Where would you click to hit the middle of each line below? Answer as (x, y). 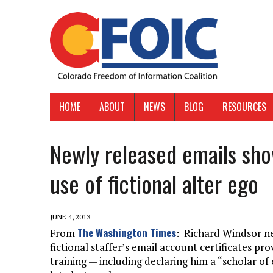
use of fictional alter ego (154, 184)
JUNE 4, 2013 (70, 217)
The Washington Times (127, 233)
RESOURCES (244, 107)
